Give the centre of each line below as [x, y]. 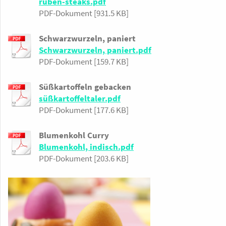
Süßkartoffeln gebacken [85, 87]
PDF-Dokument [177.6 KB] [84, 110]
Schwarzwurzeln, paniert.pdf [95, 50]
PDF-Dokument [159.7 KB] [84, 61]
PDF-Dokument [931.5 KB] [84, 13]
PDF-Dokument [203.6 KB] [84, 158]
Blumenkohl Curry [74, 135]
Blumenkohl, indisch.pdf [86, 147]
